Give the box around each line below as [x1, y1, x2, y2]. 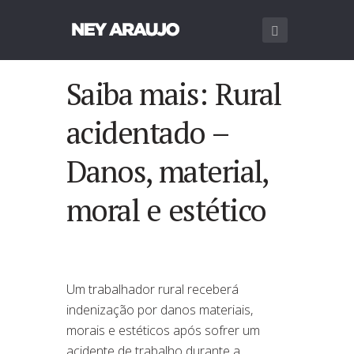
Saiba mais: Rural [66, 73, 281, 114]
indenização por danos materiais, [66, 300, 253, 318]
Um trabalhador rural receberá [66, 280, 239, 298]
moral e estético [66, 189, 266, 230]
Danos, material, [66, 150, 268, 191]
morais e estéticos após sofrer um [66, 321, 260, 339]
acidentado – [66, 111, 228, 153]
